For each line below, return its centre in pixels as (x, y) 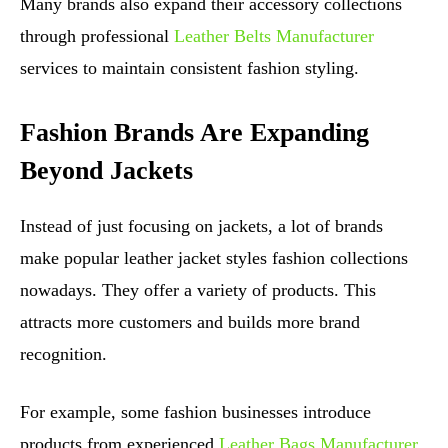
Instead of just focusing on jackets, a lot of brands (201, 225)
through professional (97, 35)
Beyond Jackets (106, 170)
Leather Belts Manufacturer (274, 35)
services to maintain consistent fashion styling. (189, 67)
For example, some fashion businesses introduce (195, 411)
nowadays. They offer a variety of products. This (198, 289)
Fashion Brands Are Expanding (194, 132)
